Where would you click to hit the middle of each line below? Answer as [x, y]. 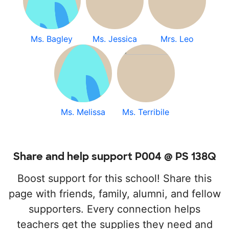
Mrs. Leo [177, 39]
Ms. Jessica [114, 39]
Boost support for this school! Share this [114, 178]
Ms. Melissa [83, 112]
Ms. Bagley [52, 39]
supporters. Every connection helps [114, 209]
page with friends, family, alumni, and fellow [114, 194]
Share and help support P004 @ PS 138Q [114, 156]
